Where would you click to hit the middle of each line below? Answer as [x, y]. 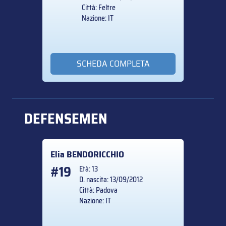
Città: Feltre [99, 8]
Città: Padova [98, 190]
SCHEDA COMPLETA [113, 64]
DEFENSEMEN [66, 118]
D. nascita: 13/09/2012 [111, 179]
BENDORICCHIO [95, 154]
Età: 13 [89, 169]
